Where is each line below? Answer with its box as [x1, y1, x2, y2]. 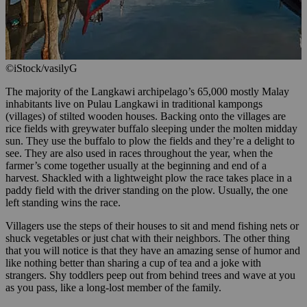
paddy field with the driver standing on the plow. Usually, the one [5, 184, 288, 196]
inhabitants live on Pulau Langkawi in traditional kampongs [5, 97, 262, 110]
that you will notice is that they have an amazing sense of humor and [5, 244, 300, 256]
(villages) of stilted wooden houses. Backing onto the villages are [5, 110, 286, 122]
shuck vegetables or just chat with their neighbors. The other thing [5, 232, 290, 244]
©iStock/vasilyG [5, 62, 77, 74]
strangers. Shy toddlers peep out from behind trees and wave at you [5, 269, 295, 281]
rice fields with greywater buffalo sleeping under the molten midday [5, 122, 297, 134]
